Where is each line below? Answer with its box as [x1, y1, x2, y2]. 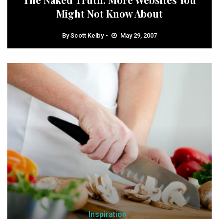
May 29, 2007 [120, 32, 157, 40]
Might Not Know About [56, 7, 163, 21]
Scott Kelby [70, 32, 104, 40]
